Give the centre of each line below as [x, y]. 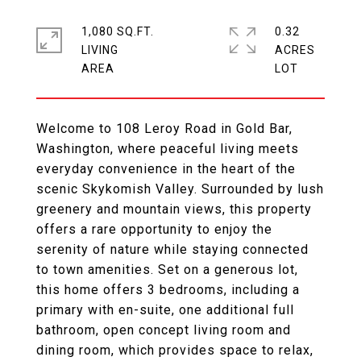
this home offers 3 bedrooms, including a [168, 290]
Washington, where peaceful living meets [168, 149]
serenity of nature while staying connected [172, 249]
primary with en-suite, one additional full [165, 310]
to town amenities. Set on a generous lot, [167, 270]
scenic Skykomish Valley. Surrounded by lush [180, 189]
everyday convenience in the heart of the [166, 169]
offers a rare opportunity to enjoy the [154, 229]
